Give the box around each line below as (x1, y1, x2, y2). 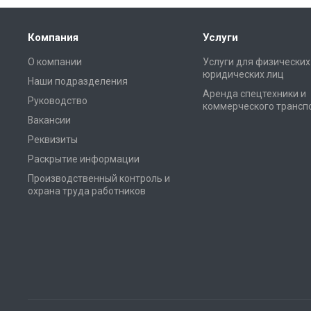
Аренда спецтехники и (203, 87, 306, 99)
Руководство (28, 94, 87, 106)
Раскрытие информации (28, 153, 140, 165)
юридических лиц (203, 68, 284, 80)
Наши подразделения (28, 75, 128, 87)
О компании (28, 56, 82, 67)
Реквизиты (28, 133, 78, 145)
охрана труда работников (28, 185, 146, 196)
